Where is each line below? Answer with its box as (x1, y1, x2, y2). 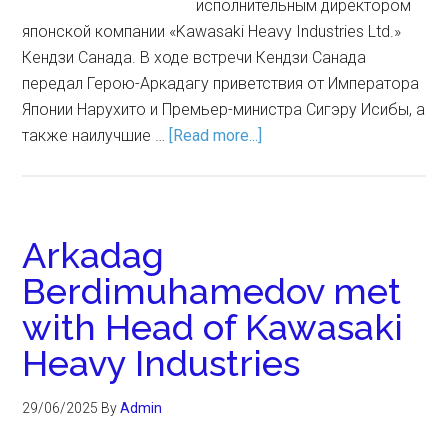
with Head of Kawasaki (22, 306, 404, 348)
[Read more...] (169, 126, 263, 145)
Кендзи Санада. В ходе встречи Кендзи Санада (22, 48, 367, 67)
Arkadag (22, 234, 165, 276)
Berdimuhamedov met (22, 270, 402, 312)
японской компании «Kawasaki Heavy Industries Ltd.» (22, 22, 402, 41)
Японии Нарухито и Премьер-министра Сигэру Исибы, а (22, 100, 426, 119)
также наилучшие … (22, 126, 170, 145)
